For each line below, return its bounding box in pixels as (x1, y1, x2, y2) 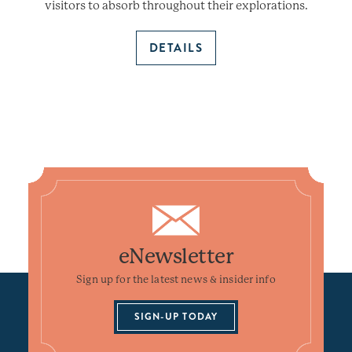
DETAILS (148, 38, 203, 57)
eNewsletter (118, 244, 234, 268)
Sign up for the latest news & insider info (76, 273, 276, 285)
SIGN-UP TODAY (134, 309, 218, 324)
